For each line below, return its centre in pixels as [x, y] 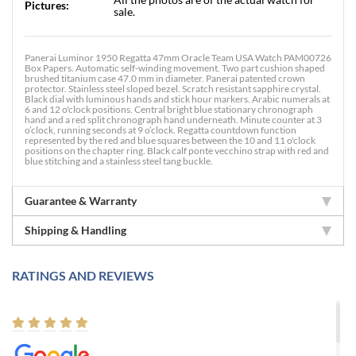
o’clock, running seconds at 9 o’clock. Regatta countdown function [161, 130]
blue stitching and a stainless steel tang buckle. [119, 161]
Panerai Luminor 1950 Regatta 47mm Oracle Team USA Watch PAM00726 [178, 58]
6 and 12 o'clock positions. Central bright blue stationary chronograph [169, 109]
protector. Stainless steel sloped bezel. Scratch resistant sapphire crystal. [173, 89]
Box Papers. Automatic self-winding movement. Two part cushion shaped [175, 68]
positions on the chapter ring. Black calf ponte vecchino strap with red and [177, 151]
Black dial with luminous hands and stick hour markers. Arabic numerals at [177, 99]
